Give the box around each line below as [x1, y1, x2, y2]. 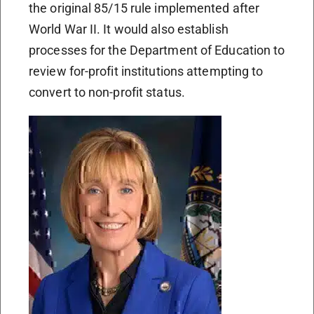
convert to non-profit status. [29, 85, 185, 100]
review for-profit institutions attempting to [29, 64, 264, 78]
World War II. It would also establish [29, 22, 228, 36]
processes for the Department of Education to [29, 43, 285, 57]
